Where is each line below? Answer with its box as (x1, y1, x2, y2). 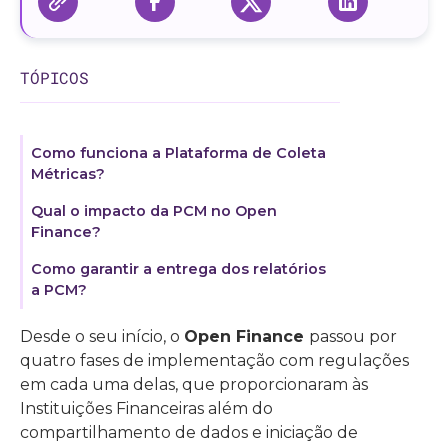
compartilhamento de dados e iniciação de (20, 423, 358, 442)
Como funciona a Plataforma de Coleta (31, 144, 326, 162)
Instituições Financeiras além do (20, 399, 273, 418)
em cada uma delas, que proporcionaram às (20, 375, 368, 394)
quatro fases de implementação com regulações (20, 351, 409, 370)
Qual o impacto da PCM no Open (31, 202, 277, 220)
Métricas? (31, 165, 105, 183)
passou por (309, 327, 397, 346)
